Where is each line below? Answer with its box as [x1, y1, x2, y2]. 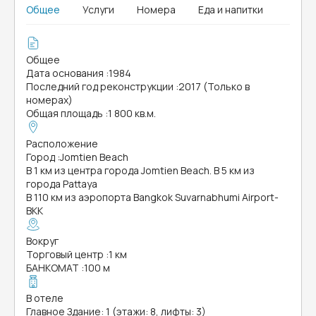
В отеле [26, 291, 63, 305]
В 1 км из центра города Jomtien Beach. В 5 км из [26, 164, 255, 177]
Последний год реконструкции [26, 80, 174, 93]
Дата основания [26, 66, 104, 80]
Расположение [26, 137, 98, 150]
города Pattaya [26, 177, 97, 190]
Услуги [83, 3, 114, 16]
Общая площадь [26, 107, 103, 120]
